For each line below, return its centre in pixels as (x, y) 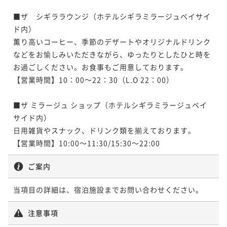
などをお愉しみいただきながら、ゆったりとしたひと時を (112, 54)
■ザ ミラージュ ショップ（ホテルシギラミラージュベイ (110, 105)
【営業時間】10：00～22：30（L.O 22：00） (93, 79)
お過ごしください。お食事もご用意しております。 (101, 67)
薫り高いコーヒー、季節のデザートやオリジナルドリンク (112, 41)
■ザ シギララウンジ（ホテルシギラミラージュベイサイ (112, 16)
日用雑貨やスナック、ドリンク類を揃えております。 (104, 130)
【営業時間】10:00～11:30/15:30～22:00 (87, 143)
